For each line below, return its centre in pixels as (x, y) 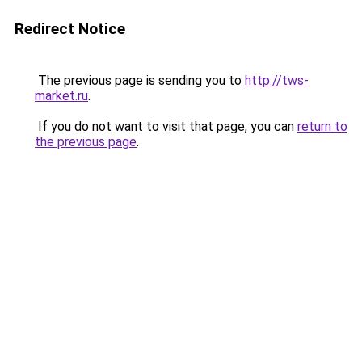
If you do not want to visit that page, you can (166, 126)
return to (322, 126)
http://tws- (277, 80)
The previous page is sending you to (140, 80)
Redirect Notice (70, 29)
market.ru (61, 96)
